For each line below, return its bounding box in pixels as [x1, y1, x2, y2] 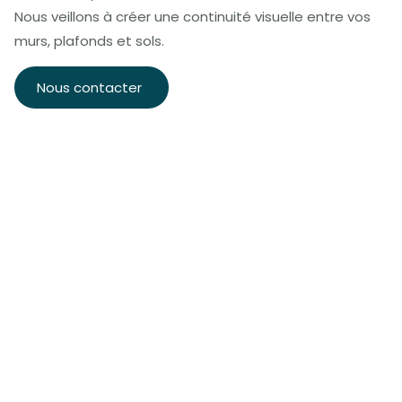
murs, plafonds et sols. [14, 31, 164, 51]
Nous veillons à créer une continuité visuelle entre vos [14, 7, 371, 27]
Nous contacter [37, 77, 142, 97]
